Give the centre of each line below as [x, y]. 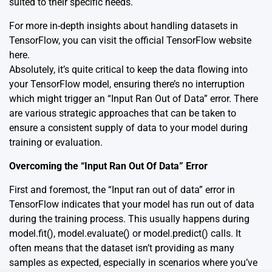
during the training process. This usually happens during [129, 219]
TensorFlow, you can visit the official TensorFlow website [130, 40]
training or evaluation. [56, 142]
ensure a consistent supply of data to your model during [128, 127]
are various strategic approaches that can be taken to [123, 113]
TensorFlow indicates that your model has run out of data [132, 204]
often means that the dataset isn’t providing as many [122, 248]
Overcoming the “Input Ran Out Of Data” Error [108, 166]
